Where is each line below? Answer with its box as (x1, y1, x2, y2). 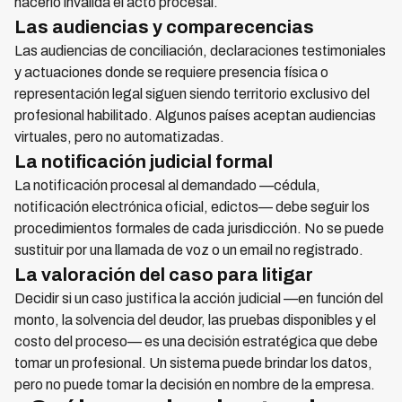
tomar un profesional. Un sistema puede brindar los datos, (14, 355, 372, 371)
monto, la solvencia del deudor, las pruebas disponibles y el (14, 312, 376, 328)
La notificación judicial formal (14, 152, 273, 172)
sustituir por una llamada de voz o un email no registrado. (14, 242, 363, 258)
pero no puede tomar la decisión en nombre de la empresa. (14, 377, 375, 393)
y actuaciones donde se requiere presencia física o (14, 65, 328, 81)
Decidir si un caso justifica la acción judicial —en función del (14, 291, 383, 307)
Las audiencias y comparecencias (14, 17, 314, 38)
